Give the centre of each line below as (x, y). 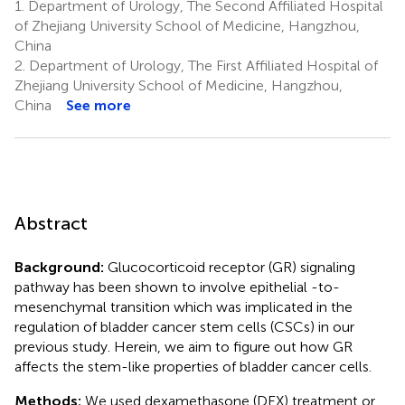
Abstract (51, 223)
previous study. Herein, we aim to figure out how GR (184, 346)
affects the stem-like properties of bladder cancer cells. (193, 366)
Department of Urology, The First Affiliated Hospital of (202, 65)
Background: (59, 267)
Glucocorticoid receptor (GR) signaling (230, 267)
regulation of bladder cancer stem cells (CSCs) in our (184, 326)
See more (99, 105)
